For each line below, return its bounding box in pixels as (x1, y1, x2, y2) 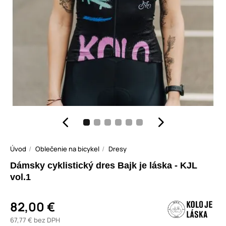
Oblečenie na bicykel (35, 144, 99, 154)
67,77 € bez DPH (10, 215, 60, 225)
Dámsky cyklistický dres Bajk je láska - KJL (10, 160, 197, 171)
